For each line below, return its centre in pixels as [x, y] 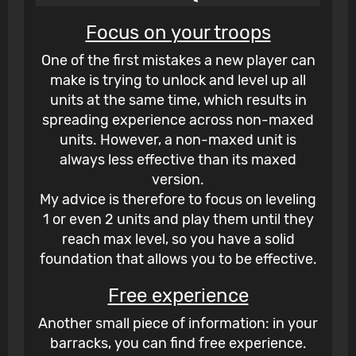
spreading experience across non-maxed [178, 120]
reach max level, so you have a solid [178, 240]
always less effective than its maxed [178, 160]
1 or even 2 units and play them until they [178, 220]
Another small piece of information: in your [178, 324]
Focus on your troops [178, 33]
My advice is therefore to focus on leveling [178, 200]
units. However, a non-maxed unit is [178, 140]
